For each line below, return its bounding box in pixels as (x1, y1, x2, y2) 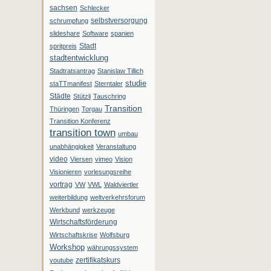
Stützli (73, 93, 91, 100)
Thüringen (49, 105, 79, 113)
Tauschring (93, 93, 126, 100)
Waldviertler (103, 181, 139, 189)
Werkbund (49, 206, 80, 214)
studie (125, 79, 146, 88)
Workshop (49, 243, 85, 252)
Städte (49, 92, 71, 101)
